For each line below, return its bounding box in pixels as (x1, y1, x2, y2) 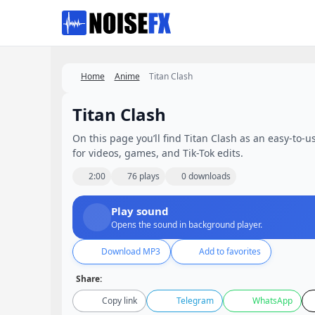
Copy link (102, 295, 138, 307)
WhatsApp (252, 295, 292, 307)
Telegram (176, 295, 214, 307)
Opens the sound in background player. (111, 219, 262, 231)
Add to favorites (199, 245, 261, 257)
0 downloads (181, 170, 231, 182)
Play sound (111, 204, 169, 218)
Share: (76, 273, 102, 285)
